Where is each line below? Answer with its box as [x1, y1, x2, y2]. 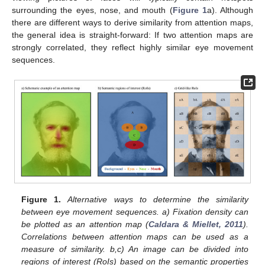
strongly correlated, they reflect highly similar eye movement [12, 43, 253, 53]
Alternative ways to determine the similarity [67, 194, 248, 204]
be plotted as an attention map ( [21, 219, 148, 229]
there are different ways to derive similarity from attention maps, [12, 18, 253, 28]
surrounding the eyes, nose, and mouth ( [12, 5, 173, 15]
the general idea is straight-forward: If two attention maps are [12, 30, 253, 40]
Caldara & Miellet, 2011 [148, 219, 243, 229]
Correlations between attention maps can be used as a [21, 231, 248, 241]
